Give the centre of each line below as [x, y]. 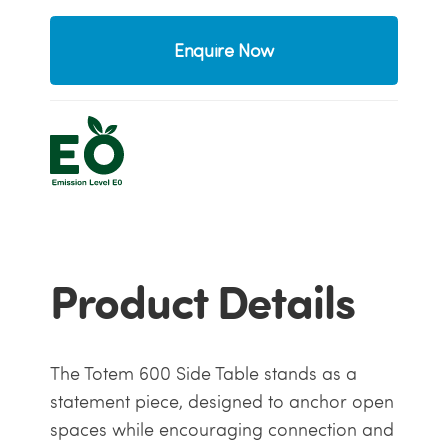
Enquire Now [224, 51]
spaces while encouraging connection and [221, 430]
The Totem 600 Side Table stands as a [203, 374]
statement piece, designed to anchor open [221, 402]
